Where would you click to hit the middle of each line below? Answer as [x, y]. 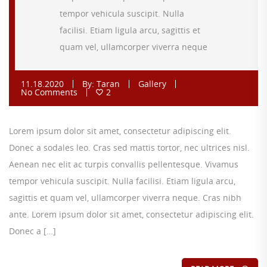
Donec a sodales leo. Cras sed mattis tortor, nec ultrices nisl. [129, 148]
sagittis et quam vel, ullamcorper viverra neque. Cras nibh [125, 198]
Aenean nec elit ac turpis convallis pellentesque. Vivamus [124, 164]
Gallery [152, 84]
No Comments [49, 92]
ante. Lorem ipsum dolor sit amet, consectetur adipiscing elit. [131, 214]
